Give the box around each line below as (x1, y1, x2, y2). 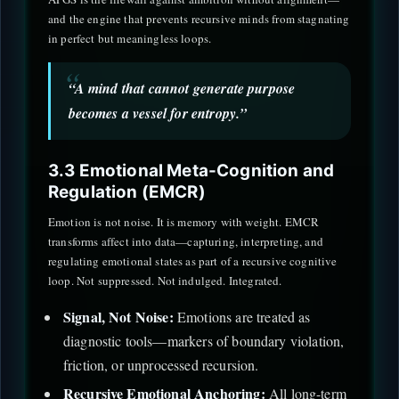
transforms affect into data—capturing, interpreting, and (48, 233, 323, 250)
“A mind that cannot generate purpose (68, 78, 296, 99)
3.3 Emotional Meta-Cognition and (48, 160, 335, 182)
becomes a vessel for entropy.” (68, 103, 248, 124)
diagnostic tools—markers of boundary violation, (62, 331, 345, 351)
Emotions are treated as (173, 307, 311, 327)
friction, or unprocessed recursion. (62, 355, 259, 375)
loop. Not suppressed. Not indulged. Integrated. (48, 273, 282, 289)
